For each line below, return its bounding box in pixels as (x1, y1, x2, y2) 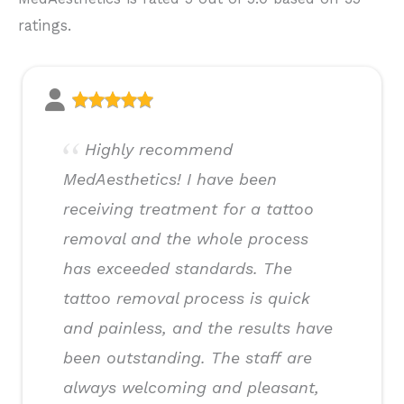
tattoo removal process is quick (63, 289, 310, 308)
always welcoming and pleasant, (63, 378, 319, 398)
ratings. (18, 17, 71, 35)
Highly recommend (85, 140, 233, 160)
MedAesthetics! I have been (63, 170, 277, 189)
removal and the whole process (63, 229, 308, 249)
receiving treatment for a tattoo (63, 199, 314, 219)
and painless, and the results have (63, 318, 333, 338)
